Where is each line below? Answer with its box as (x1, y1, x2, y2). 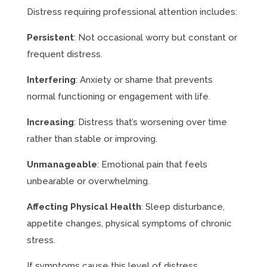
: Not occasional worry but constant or (73, 32, 237, 43)
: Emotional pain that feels (97, 159, 207, 170)
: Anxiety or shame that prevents (75, 74, 213, 85)
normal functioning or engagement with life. (26, 91, 210, 102)
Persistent (26, 32, 74, 43)
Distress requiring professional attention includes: (26, 7, 237, 17)
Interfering (26, 74, 76, 85)
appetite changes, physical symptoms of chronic (26, 218, 232, 229)
